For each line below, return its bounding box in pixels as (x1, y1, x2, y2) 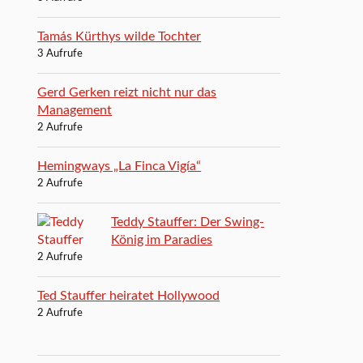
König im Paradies (111, 233, 213, 246)
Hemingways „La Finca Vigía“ (37, 159, 202, 173)
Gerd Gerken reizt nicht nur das (37, 85, 217, 99)
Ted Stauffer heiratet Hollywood (37, 288, 220, 302)
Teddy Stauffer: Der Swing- (111, 215, 265, 228)
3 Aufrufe (37, 48, 83, 59)
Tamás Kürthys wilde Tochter (37, 29, 202, 43)
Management (37, 103, 113, 117)
